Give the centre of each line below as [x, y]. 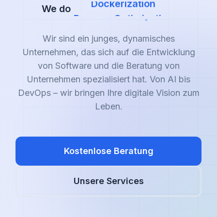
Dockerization [123, 38]
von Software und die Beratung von [108, 66]
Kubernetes [123, 23]
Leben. [108, 106]
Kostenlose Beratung [108, 151]
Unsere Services [108, 181]
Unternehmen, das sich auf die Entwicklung [108, 52]
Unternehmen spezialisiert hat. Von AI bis [108, 79]
